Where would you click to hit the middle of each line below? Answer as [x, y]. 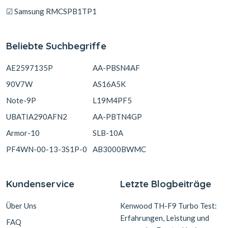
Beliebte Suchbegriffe [56, 46]
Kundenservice [40, 184]
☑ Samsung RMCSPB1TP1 [51, 11]
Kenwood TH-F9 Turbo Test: [168, 206]
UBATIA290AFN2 [37, 117]
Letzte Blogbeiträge [166, 184]
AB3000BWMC [119, 149]
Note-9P [21, 100]
